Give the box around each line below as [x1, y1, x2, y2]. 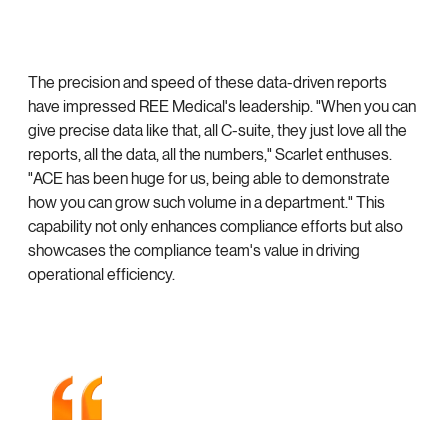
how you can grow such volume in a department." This [28, 192, 385, 212]
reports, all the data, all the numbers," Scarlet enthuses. [28, 144, 392, 164]
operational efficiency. [28, 264, 175, 284]
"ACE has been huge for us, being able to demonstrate [28, 168, 390, 188]
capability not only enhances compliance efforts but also [28, 216, 403, 236]
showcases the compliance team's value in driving [28, 240, 360, 260]
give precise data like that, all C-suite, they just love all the [28, 120, 407, 140]
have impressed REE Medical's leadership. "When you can [28, 96, 416, 116]
